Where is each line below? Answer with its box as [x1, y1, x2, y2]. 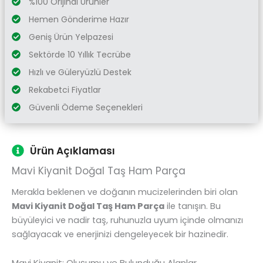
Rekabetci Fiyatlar [28, 83, 101, 96]
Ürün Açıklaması [30, 143, 116, 158]
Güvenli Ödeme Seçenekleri [28, 101, 143, 113]
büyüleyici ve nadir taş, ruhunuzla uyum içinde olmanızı [12, 214, 243, 226]
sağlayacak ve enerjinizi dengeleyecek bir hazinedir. [12, 228, 228, 240]
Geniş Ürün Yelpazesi [28, 31, 113, 43]
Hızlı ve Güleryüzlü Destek [28, 66, 131, 78]
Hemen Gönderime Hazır [28, 13, 129, 25]
